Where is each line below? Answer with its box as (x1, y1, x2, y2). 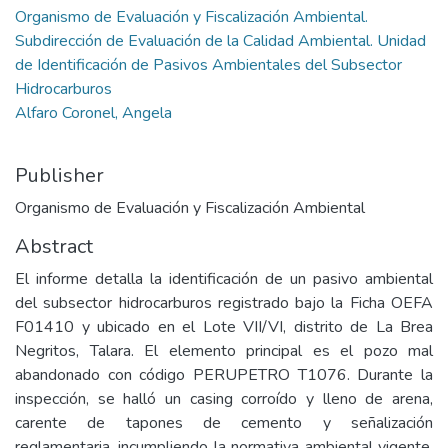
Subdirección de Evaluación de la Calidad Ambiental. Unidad (15, 30, 426, 52)
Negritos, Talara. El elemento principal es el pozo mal (15, 340, 433, 362)
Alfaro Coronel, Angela (15, 102, 172, 124)
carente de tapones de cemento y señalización (15, 412, 433, 434)
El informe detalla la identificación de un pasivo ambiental (15, 268, 433, 290)
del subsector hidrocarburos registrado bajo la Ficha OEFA (15, 292, 433, 314)
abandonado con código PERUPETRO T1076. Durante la (15, 364, 433, 386)
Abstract (15, 233, 93, 260)
